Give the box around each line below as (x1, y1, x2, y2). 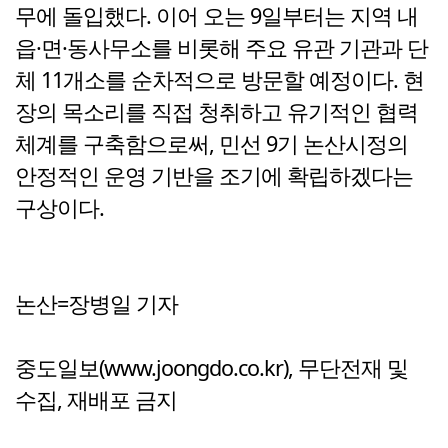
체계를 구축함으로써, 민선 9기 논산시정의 (15, 129, 408, 159)
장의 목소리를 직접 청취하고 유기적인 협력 (15, 97, 418, 127)
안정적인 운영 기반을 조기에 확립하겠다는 (15, 161, 413, 191)
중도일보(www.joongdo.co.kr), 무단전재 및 (15, 353, 408, 383)
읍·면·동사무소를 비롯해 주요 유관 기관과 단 (15, 33, 428, 63)
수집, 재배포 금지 (15, 385, 177, 415)
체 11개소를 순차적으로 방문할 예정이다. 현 (15, 65, 424, 95)
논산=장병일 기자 (15, 289, 178, 319)
